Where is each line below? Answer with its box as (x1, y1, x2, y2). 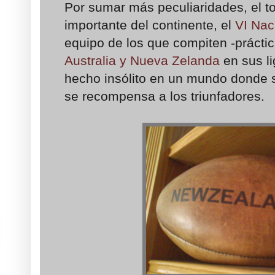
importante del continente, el (64, 18, 235, 33)
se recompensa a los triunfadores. (64, 89, 265, 104)
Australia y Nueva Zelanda (64, 53, 220, 68)
